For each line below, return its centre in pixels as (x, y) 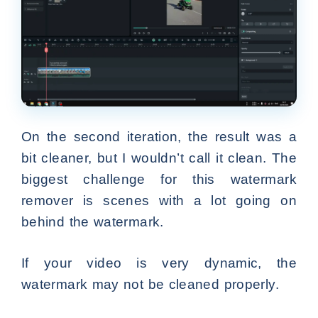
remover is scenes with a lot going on (159, 201)
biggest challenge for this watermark (159, 180)
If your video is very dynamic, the (159, 263)
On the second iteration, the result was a (159, 137)
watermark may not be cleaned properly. (150, 285)
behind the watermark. (93, 222)
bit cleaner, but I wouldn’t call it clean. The (159, 158)
